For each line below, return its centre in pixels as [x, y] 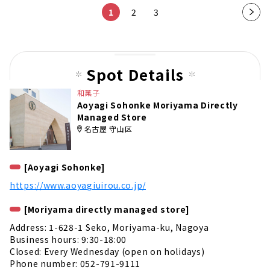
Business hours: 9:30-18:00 [68, 239]
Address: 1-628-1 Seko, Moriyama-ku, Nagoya [109, 227]
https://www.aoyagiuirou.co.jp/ [78, 185]
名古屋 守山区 [108, 129]
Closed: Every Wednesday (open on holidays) [107, 251]
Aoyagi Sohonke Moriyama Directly [157, 105]
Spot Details [135, 74]
